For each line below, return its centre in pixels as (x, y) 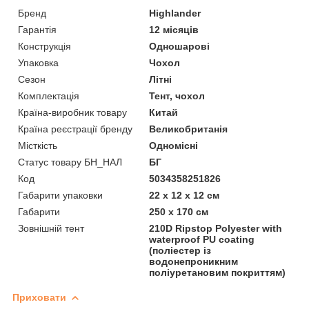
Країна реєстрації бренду (75, 129)
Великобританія (189, 129)
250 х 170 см (179, 211)
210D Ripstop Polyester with (216, 228)
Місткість (38, 145)
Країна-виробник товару (72, 112)
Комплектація (49, 96)
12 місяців (174, 29)
